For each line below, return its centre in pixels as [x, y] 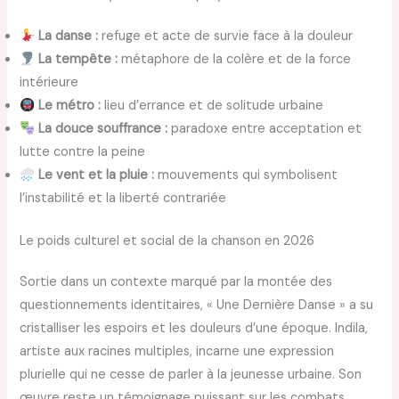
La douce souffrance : [103, 129]
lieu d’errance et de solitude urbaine [212, 106]
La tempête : [78, 60]
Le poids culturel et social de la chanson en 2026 [167, 241]
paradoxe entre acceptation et [265, 129]
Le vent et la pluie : [97, 175]
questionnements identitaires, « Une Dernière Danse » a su [197, 305]
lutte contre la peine [83, 152]
